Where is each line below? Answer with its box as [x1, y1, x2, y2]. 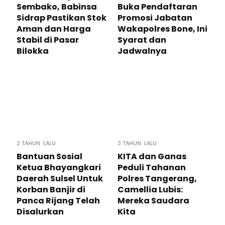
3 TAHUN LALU [118, 139, 157, 147]
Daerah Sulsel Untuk [17, 173, 103, 184]
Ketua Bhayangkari [17, 162, 101, 173]
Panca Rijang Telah [17, 195, 100, 206]
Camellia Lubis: [118, 184, 183, 195]
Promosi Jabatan [118, 12, 192, 24]
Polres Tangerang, [118, 173, 197, 184]
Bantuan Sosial [17, 151, 82, 162]
